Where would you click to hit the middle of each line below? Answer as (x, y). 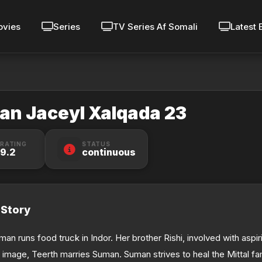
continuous (109, 152)
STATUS (96, 144)
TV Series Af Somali (155, 26)
